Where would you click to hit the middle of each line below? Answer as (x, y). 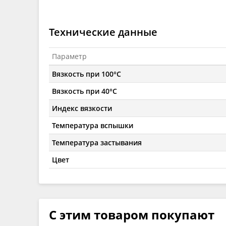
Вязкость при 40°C (85, 91)
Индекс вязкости (82, 108)
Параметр (70, 56)
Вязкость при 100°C (87, 74)
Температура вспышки (93, 125)
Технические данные (103, 32)
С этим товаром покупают (132, 214)
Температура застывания (97, 142)
